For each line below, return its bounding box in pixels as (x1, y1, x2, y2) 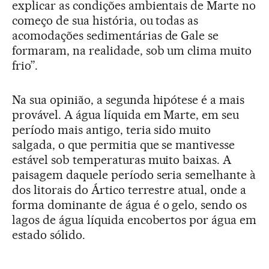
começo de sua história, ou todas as (12, 13, 199, 28)
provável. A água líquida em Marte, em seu (12, 107, 240, 122)
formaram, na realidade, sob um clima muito (12, 43, 252, 58)
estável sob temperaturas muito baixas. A (12, 152, 232, 167)
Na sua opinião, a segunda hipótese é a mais (12, 92, 245, 107)
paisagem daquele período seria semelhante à (12, 167, 256, 182)
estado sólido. (12, 227, 85, 242)
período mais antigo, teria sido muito (12, 122, 211, 137)
